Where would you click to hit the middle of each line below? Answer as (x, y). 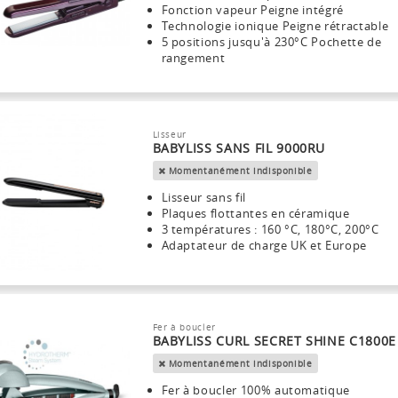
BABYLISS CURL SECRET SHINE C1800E (274, 341)
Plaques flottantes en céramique (255, 213)
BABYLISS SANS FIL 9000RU (239, 147)
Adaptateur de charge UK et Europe (264, 245)
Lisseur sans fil (203, 197)
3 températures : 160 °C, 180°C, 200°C (270, 229)
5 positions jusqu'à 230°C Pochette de (271, 41)
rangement (193, 57)
